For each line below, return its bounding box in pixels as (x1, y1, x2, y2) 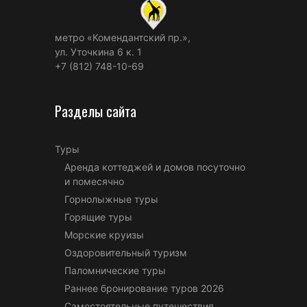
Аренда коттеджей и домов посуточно (64, 160, 245, 173)
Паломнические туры (64, 264, 166, 276)
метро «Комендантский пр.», (55, 31, 191, 43)
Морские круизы (64, 228, 144, 241)
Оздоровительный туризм (64, 246, 187, 258)
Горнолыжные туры (64, 193, 158, 205)
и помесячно (64, 175, 124, 187)
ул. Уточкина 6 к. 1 (55, 45, 142, 58)
